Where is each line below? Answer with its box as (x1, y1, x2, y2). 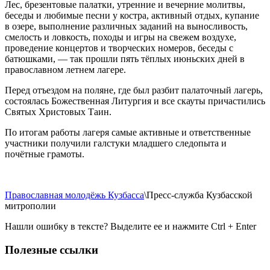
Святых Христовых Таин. (5, 107, 111, 118)
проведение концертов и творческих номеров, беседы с (5, 43, 233, 54)
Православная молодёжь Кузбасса (5, 190, 144, 201)
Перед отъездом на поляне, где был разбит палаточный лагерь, (5, 85, 263, 96)
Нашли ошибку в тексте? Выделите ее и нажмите (5, 221, 211, 232)
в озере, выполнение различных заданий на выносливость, (5, 21, 248, 32)
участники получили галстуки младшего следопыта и (5, 138, 227, 149)
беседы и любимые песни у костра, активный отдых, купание (5, 10, 259, 21)
